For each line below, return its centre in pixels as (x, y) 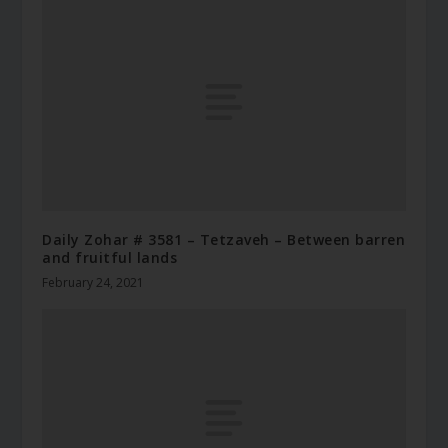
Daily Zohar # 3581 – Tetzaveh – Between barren (224, 240)
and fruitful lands (110, 258)
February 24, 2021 (93, 283)
